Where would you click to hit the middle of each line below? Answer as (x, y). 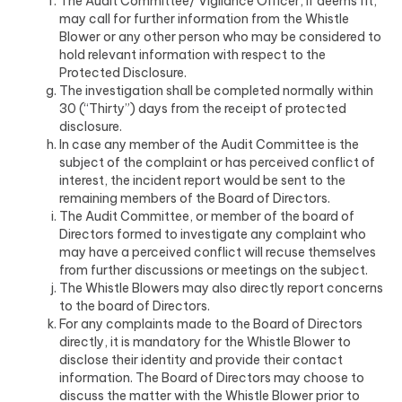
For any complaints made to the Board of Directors (211, 324)
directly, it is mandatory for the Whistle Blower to (205, 342)
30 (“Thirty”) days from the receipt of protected (203, 109)
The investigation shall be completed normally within (216, 91)
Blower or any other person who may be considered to (220, 37)
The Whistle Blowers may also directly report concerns (221, 288)
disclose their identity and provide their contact (201, 360)
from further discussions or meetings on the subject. (214, 270)
